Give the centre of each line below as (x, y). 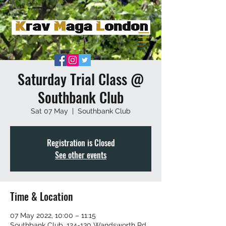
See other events (81, 155)
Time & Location (41, 196)
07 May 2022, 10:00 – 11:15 (53, 216)
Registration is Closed (81, 143)
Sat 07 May (49, 111)
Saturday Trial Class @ (81, 79)
